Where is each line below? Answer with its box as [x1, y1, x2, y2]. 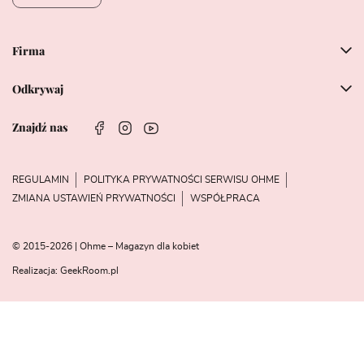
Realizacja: [12, 265, 60, 275]
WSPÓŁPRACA [190, 193, 260, 203]
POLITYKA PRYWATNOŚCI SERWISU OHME [84, 174, 279, 184]
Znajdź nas [12, 119, 68, 135]
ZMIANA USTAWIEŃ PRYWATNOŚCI [12, 193, 175, 203]
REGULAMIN [12, 174, 69, 184]
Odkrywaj [12, 81, 63, 97]
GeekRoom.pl [60, 265, 119, 275]
